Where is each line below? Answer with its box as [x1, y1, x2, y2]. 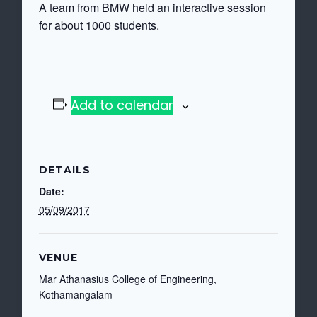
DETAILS [38, 163, 91, 176]
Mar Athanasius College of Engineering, [38, 272, 217, 286]
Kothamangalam [38, 287, 113, 301]
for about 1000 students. [38, 17, 159, 33]
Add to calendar [71, 96, 174, 114]
